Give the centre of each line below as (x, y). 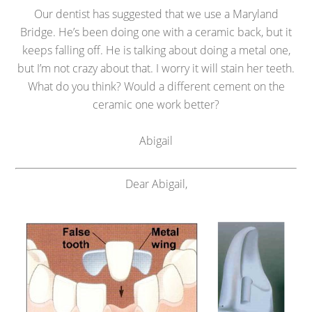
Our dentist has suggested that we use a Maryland (156, 14)
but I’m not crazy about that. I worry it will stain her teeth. (156, 68)
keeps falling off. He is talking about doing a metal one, (156, 50)
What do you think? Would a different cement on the (156, 86)
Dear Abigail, (156, 184)
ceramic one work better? (156, 104)
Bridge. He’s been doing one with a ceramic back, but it (156, 32)
